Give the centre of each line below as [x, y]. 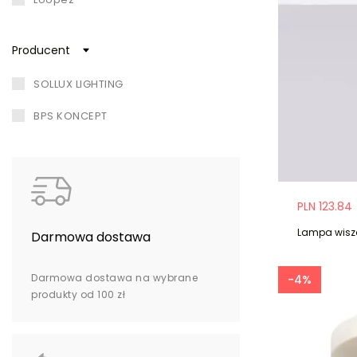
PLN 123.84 [325, 206]
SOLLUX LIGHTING [82, 84]
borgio [55, 64]
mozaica [62, 32]
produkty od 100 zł [78, 295]
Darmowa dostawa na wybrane [114, 278]
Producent [41, 50]
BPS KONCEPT [74, 116]
